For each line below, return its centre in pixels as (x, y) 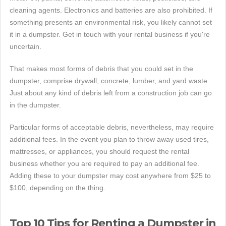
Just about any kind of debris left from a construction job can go (111, 93)
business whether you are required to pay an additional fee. (104, 163)
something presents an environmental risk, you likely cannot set (111, 22)
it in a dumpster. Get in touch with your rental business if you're (110, 34)
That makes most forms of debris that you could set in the (101, 68)
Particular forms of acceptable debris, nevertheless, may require (112, 127)
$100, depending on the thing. (58, 187)
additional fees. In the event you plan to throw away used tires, (109, 139)
